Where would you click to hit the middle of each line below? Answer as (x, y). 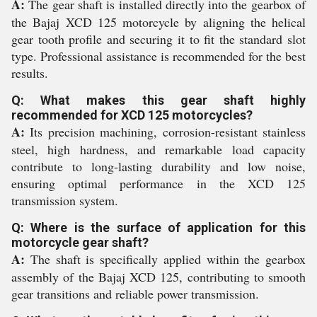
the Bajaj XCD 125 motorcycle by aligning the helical (158, 22)
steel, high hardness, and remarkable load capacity (158, 149)
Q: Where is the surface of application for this (158, 227)
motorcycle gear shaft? (80, 242)
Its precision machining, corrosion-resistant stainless (165, 132)
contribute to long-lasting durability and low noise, (158, 166)
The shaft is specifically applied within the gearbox (165, 259)
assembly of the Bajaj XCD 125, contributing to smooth (158, 277)
